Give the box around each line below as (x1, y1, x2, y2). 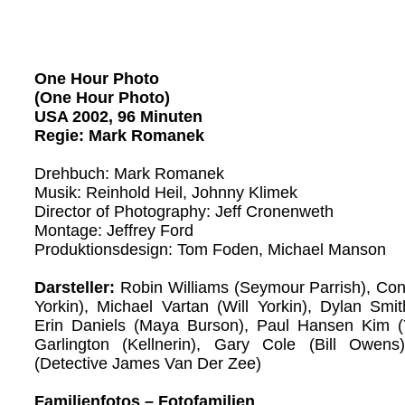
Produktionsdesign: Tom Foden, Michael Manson (34, 240, 386, 259)
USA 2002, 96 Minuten (34, 107, 202, 126)
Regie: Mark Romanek (34, 126, 204, 145)
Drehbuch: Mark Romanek (34, 164, 224, 183)
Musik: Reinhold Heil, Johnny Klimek (34, 183, 297, 202)
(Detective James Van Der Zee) (34, 353, 261, 372)
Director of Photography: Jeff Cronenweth (34, 202, 334, 221)
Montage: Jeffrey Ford (34, 221, 193, 240)
